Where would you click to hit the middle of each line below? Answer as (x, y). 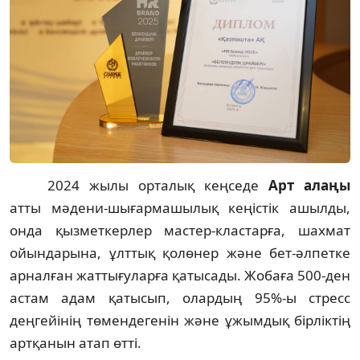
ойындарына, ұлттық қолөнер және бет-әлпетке (180, 253)
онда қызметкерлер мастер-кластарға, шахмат (180, 231)
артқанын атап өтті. (76, 343)
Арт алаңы (310, 186)
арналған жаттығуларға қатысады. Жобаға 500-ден (180, 276)
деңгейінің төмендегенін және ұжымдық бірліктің (180, 321)
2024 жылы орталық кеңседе (158, 186)
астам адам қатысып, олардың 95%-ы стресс (180, 298)
